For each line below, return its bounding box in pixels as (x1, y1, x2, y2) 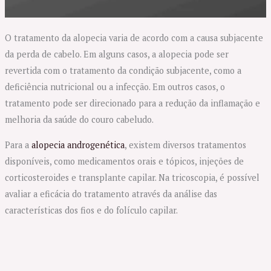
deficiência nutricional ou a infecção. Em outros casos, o (4, 81, 225, 93)
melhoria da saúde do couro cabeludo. (4, 114, 154, 126)
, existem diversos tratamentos (124, 139, 246, 151)
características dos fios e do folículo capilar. (4, 204, 178, 216)
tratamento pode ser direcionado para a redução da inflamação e (4, 97, 260, 109)
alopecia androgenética (31, 139, 125, 151)
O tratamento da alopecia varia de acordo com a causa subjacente (4, 32, 263, 44)
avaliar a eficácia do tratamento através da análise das (4, 188, 217, 200)
